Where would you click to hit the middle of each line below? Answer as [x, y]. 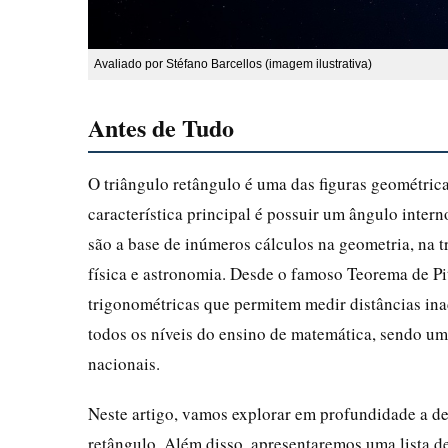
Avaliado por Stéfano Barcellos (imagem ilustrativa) [233, 63]
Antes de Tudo [161, 127]
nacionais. [124, 363]
